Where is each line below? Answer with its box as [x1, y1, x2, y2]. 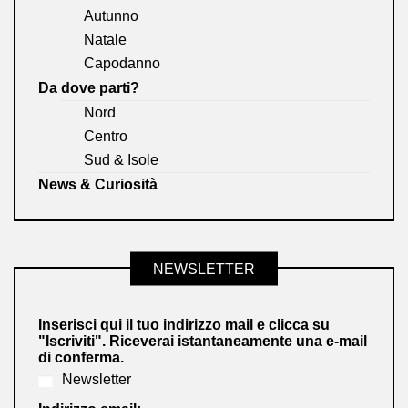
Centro [84, 128, 127, 145]
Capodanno [84, 56, 160, 72]
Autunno [84, 8, 138, 25]
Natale [84, 32, 127, 48]
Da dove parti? [38, 80, 139, 97]
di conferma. [38, 350, 124, 366]
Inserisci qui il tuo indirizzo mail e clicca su [38, 317, 330, 333]
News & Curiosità [38, 177, 158, 193]
